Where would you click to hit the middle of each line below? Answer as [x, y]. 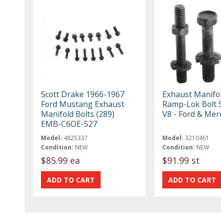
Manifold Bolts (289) [78, 114]
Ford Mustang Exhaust [83, 104]
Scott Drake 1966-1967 [83, 94]
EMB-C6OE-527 [69, 124]
